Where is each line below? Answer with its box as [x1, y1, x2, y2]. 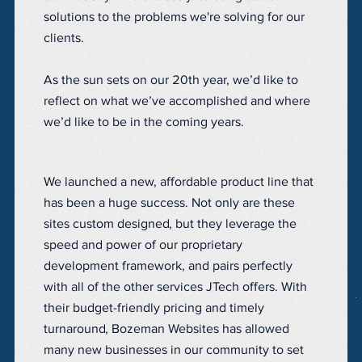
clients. [44, 32, 84, 45]
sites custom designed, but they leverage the [44, 217, 297, 231]
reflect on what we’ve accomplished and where [44, 95, 310, 108]
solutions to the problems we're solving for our [44, 11, 305, 24]
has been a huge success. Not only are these [44, 196, 295, 210]
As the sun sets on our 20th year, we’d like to [44, 74, 298, 87]
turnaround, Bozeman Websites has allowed [44, 322, 289, 336]
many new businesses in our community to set [44, 343, 304, 357]
